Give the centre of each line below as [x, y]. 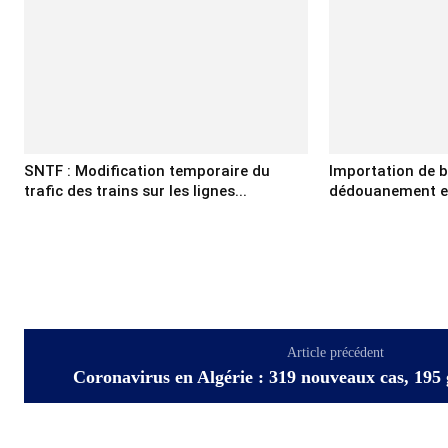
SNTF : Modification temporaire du [147, 170]
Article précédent [335, 352]
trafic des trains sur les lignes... [135, 190]
